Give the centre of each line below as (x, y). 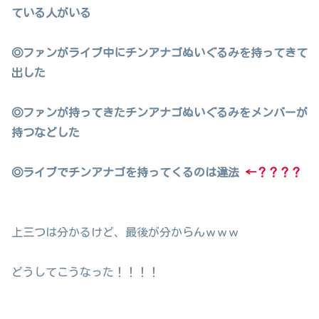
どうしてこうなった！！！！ (85, 272)
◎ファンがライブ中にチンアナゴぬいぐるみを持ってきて (159, 52)
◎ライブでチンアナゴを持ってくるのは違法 (128, 172)
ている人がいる (51, 12)
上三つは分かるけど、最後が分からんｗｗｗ (125, 232)
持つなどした (46, 132)
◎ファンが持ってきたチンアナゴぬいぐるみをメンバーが (159, 112)
